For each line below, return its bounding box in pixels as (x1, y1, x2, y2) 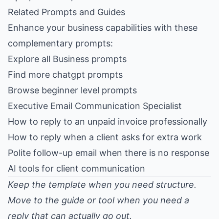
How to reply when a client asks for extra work (8, 132, 202, 142)
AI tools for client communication (8, 163, 145, 174)
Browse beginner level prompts (8, 85, 137, 95)
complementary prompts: (8, 38, 113, 48)
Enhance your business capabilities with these (8, 22, 197, 33)
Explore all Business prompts (8, 54, 127, 64)
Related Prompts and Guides (8, 7, 125, 17)
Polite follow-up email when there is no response (8, 148, 209, 158)
